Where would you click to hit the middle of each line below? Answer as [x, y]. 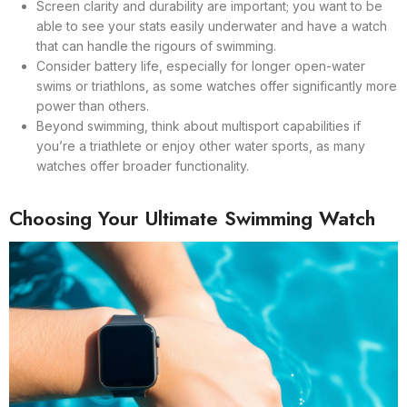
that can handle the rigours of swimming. [156, 46]
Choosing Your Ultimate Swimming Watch [192, 218]
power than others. [93, 106]
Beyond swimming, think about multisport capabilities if [199, 126]
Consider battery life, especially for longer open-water [201, 66]
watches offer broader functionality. [143, 166]
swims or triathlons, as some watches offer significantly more [217, 86]
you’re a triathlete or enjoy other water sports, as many [201, 146]
